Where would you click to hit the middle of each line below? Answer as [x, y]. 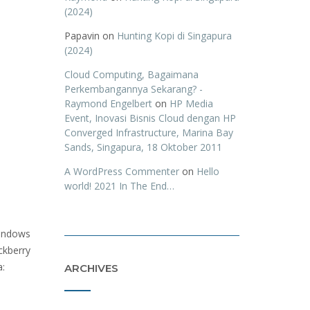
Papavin [82, 36]
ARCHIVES [91, 268]
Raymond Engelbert [108, 103]
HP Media [191, 103]
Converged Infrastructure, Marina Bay [148, 133]
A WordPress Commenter [121, 171]
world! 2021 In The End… [119, 186]
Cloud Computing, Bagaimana [131, 74]
